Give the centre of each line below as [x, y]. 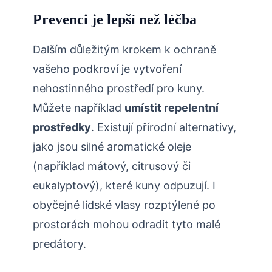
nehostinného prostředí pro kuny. [119, 89]
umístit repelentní [172, 108]
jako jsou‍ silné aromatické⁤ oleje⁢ [112, 147]
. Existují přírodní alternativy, [164, 127]
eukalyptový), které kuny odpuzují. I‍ [124, 186]
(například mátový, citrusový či [112, 166]
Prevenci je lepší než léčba [115, 20]
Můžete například [79, 108]
